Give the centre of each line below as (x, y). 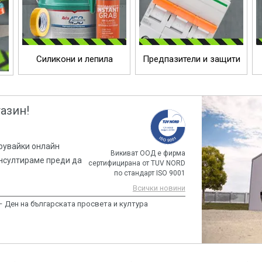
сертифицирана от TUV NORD (137, 163)
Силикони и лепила (74, 59)
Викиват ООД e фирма (148, 153)
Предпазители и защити (191, 59)
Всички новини (159, 188)
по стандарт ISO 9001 (149, 173)
